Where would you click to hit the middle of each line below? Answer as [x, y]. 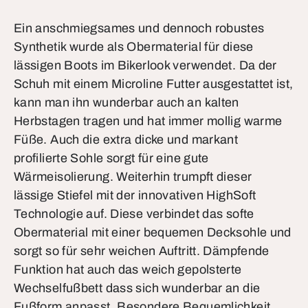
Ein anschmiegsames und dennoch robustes [139, 28]
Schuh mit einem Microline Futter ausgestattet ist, [154, 84]
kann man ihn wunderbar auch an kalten [126, 102]
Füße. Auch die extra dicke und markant [126, 140]
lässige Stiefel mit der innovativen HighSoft [135, 195]
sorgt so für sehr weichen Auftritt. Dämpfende [142, 251]
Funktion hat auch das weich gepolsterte [128, 269]
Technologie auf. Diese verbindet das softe [134, 214]
